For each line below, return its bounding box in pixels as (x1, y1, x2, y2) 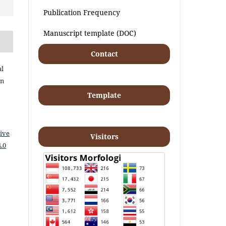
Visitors (90, 131, 119, 141)
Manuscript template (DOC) (43, 28, 137, 38)
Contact (90, 48, 118, 59)
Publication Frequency (43, 7, 121, 17)
